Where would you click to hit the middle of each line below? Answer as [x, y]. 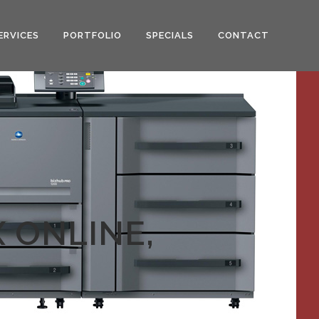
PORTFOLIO [93, 35]
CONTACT [244, 35]
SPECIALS [170, 35]
